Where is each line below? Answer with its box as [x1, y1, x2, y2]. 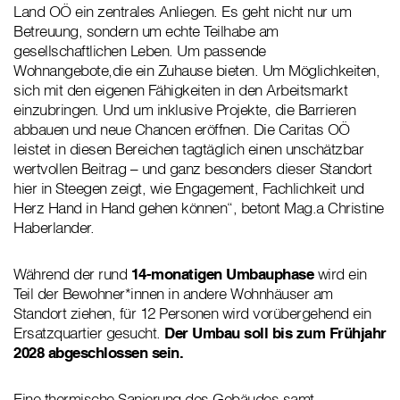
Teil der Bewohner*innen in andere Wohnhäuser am [13, 284, 333, 304]
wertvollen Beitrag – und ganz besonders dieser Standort [13, 159, 372, 179]
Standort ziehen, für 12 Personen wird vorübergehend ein [13, 304, 371, 323]
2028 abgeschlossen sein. [13, 343, 183, 362]
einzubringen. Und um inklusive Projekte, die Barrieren [13, 100, 355, 120]
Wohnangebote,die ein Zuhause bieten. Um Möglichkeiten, [13, 61, 379, 80]
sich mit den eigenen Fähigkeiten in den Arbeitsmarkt [13, 80, 347, 100]
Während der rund [13, 264, 131, 284]
